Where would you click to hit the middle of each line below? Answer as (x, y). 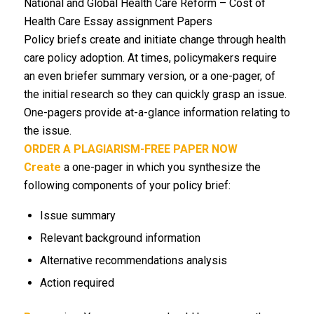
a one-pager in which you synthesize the (161, 168)
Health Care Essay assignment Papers (118, 22)
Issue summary (77, 215)
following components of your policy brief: (127, 186)
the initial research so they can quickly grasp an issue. (155, 95)
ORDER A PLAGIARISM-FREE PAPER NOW (130, 149)
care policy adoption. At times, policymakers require (150, 58)
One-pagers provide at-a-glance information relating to (157, 113)
